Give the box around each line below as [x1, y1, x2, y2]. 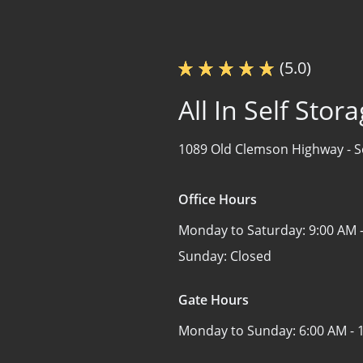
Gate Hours [178, 290, 249, 309]
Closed [230, 246, 271, 265]
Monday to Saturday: [178, 220, 309, 239]
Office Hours [178, 190, 257, 208]
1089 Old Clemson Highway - [178, 139, 354, 158]
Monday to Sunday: [178, 321, 299, 340]
